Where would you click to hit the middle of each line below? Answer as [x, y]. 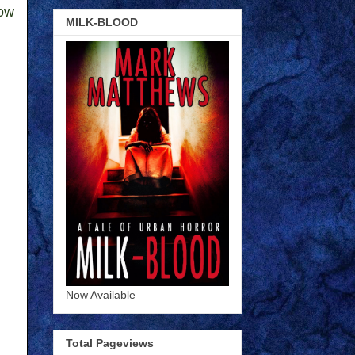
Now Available [101, 294]
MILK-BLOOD [102, 22]
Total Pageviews [110, 344]
